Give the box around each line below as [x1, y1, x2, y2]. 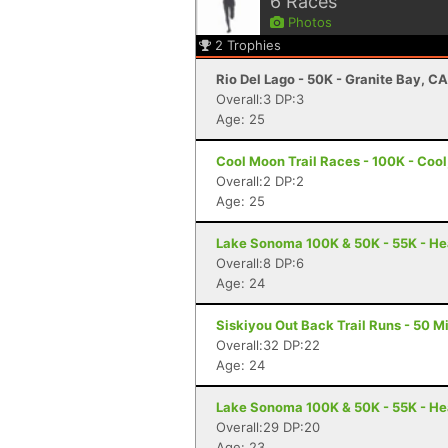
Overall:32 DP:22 [216, 337, 320, 353]
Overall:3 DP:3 [216, 91, 304, 107]
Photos [284, 14, 332, 30]
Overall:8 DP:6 [216, 255, 304, 271]
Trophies [227, 37, 281, 53]
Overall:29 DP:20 [216, 419, 320, 435]
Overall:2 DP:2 [216, 173, 304, 189]
